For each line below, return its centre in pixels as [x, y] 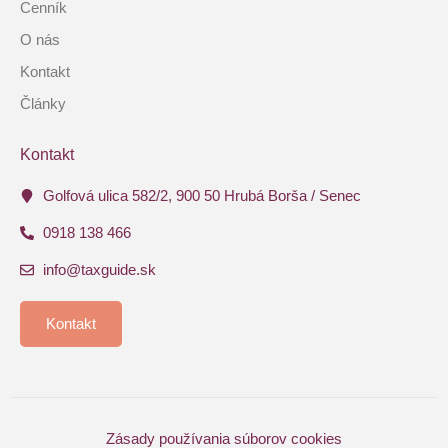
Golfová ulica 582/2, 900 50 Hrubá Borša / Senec [201, 196]
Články [43, 104]
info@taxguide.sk [99, 270]
